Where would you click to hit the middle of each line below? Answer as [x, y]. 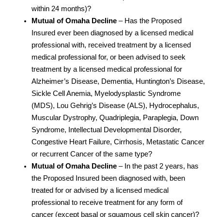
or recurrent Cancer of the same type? [92, 154]
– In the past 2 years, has [159, 166]
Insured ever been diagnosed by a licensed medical [112, 33]
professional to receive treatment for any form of [107, 202]
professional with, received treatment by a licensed [111, 45]
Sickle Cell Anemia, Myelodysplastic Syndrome [106, 93]
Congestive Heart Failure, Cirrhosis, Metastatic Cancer [118, 142]
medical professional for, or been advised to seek [108, 57]
